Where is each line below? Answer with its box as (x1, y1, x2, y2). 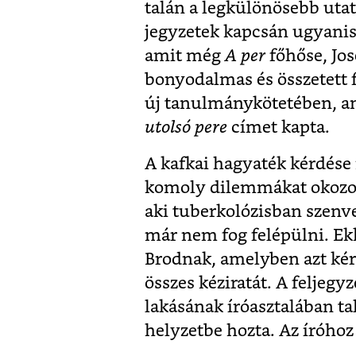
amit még (145, 47, 225, 64)
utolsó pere (145, 118, 227, 136)
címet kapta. (227, 118, 334, 136)
